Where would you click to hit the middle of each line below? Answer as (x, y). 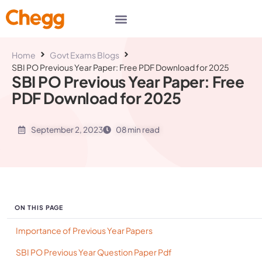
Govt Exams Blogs (85, 55)
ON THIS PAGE (39, 207)
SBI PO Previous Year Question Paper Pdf (94, 252)
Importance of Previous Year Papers (84, 230)
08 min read (138, 130)
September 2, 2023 (67, 130)
